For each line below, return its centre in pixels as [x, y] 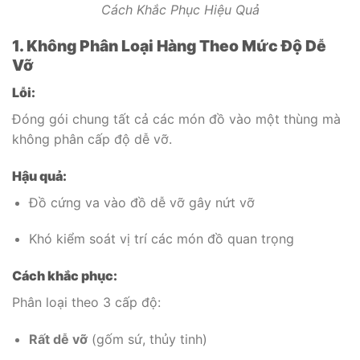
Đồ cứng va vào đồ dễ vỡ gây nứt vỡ [141, 202]
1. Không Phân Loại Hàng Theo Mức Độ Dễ [169, 46]
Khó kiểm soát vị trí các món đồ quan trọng [161, 239]
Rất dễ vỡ [58, 340]
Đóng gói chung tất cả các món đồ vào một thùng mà [176, 119]
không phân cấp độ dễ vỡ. [92, 139]
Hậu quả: [39, 176]
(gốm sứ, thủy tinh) [147, 340]
